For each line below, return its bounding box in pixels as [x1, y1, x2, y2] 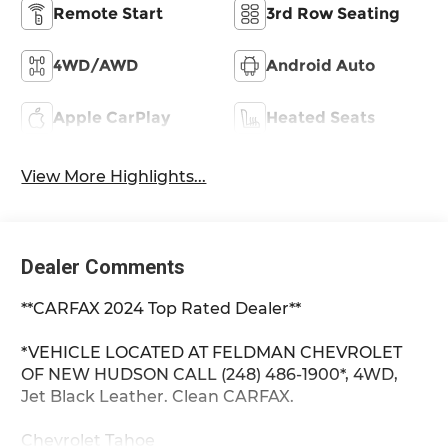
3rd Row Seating [266, 3, 400, 23]
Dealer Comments [21, 255, 186, 280]
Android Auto [266, 55, 375, 75]
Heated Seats [266, 107, 375, 127]
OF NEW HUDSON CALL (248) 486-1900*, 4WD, [21, 365, 399, 385]
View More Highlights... [21, 166, 207, 186]
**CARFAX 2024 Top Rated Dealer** [21, 299, 302, 319]
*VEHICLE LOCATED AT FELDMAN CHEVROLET [21, 343, 403, 363]
